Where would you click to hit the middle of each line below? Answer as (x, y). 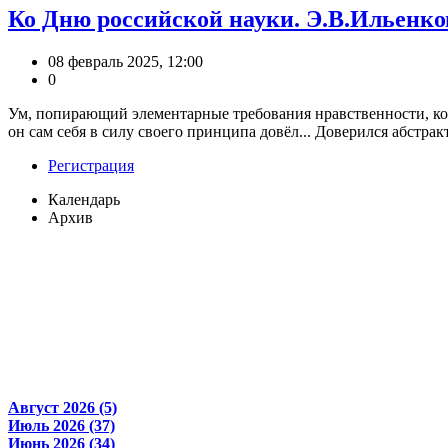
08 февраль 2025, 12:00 (125, 61)
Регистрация (91, 165)
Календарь (84, 199)
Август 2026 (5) (62, 407)
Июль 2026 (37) (61, 425)
